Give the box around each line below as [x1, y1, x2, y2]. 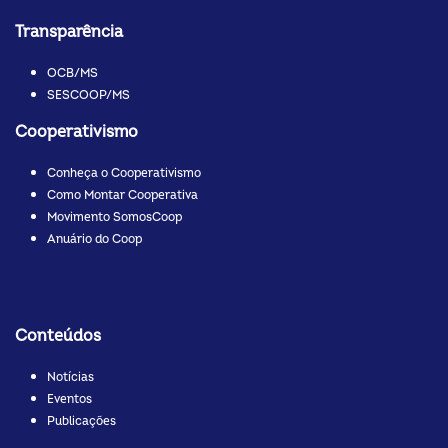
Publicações [47, 414, 116, 430]
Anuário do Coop [47, 232, 142, 248]
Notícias [47, 370, 94, 386]
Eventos [47, 392, 92, 408]
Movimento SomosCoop [47, 210, 182, 226]
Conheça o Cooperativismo [47, 166, 201, 182]
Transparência [15, 22, 123, 43]
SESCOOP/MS [47, 88, 130, 104]
